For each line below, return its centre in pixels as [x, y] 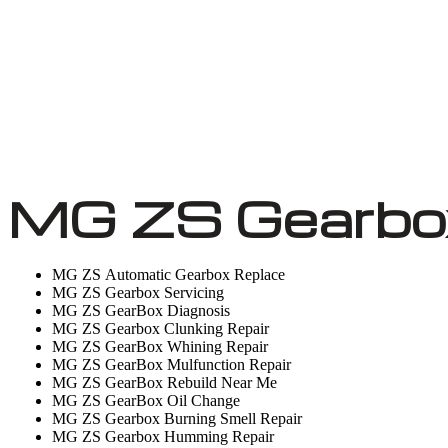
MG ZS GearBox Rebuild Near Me [164, 382]
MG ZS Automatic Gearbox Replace [168, 274]
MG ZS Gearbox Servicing [138, 292]
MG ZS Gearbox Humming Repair [163, 436]
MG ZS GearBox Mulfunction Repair [171, 364]
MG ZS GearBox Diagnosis [141, 310]
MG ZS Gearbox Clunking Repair [160, 328]
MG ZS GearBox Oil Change [146, 400]
